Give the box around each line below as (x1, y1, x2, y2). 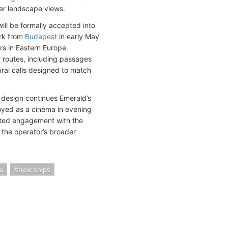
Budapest (25, 32, 57, 41)
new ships (18, 165, 50, 174)
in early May (57, 32, 99, 41)
